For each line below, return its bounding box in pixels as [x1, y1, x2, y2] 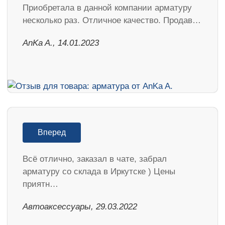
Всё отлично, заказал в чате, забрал [23, 154, 167, 164]
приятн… [23, 179, 58, 189]
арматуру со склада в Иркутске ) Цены [23, 167, 175, 177]
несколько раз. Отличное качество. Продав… [23, 16, 201, 26]
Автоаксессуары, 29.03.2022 [23, 202, 137, 212]
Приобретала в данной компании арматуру [23, 3, 192, 13]
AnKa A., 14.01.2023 [23, 38, 99, 48]
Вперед [38, 128, 66, 137]
